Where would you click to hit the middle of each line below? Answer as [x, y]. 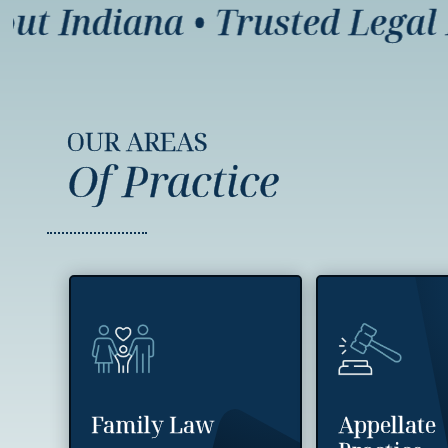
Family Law [153, 424]
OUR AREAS [138, 141]
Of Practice [173, 180]
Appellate [387, 424]
